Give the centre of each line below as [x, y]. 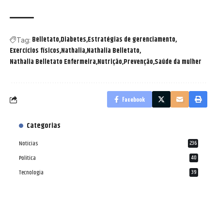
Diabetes [73, 40]
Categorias [44, 126]
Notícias [28, 144]
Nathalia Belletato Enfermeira [53, 62]
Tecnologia [31, 173]
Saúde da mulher [178, 62]
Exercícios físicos [35, 51]
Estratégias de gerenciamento [132, 40]
